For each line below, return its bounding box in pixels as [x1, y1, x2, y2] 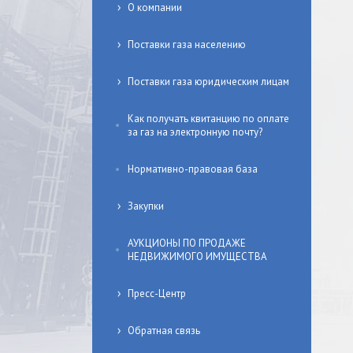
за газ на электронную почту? [128, 125, 262, 139]
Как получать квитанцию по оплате [128, 112, 289, 125]
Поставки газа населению [128, 38, 246, 51]
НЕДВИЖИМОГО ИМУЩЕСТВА [128, 250, 267, 263]
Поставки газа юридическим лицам [128, 75, 289, 88]
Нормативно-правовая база [128, 162, 258, 176]
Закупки [128, 199, 164, 213]
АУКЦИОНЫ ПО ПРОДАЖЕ [128, 236, 246, 250]
